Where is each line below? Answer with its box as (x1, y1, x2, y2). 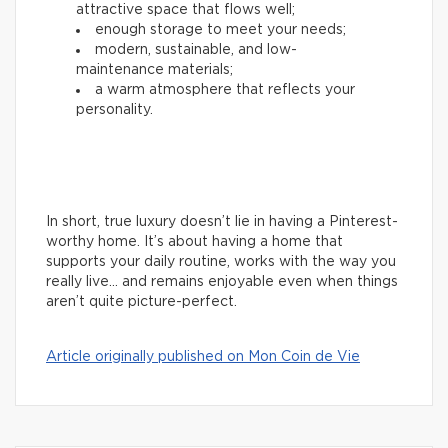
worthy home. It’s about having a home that (46, 235, 343, 250)
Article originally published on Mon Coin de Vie (46, 350, 360, 365)
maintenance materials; (76, 63, 233, 78)
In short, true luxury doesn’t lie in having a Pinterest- (46, 215, 398, 230)
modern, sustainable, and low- (95, 43, 297, 58)
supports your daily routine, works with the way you (46, 255, 396, 270)
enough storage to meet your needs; (95, 23, 346, 38)
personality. (76, 103, 153, 118)
